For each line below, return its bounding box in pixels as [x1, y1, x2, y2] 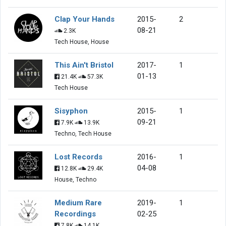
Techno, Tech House [54, 130, 111, 137]
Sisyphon [54, 106, 88, 116]
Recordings [54, 209, 96, 218]
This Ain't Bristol [54, 60, 114, 70]
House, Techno [54, 176, 96, 183]
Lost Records [54, 152, 102, 161]
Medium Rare [54, 198, 102, 207]
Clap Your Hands [54, 14, 115, 24]
